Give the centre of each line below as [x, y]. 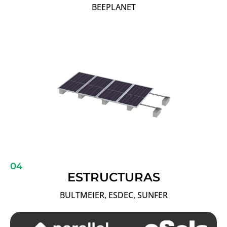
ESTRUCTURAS [113, 177]
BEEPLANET [113, 7]
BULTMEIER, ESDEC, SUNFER [113, 195]
